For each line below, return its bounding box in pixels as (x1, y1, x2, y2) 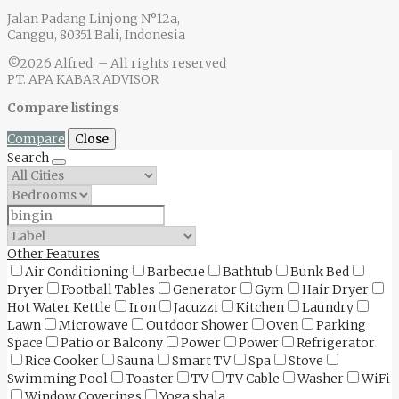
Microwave (59, 317, 128, 334)
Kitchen (236, 299, 284, 316)
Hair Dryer (302, 281, 369, 298)
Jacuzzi (174, 299, 218, 316)
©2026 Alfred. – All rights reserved (7, 55, 226, 72)
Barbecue (147, 264, 205, 281)
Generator (173, 281, 237, 298)
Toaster (126, 370, 174, 387)
